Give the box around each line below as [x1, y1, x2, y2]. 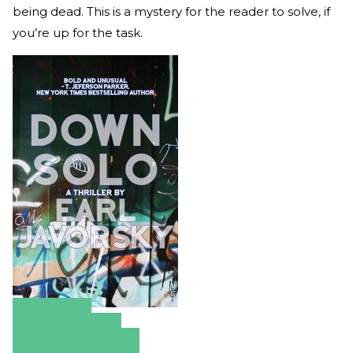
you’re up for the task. [13, 24, 143, 40]
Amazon [25, 310, 79, 325]
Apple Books [25, 325, 109, 340]
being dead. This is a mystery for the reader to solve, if [13, 3, 330, 19]
